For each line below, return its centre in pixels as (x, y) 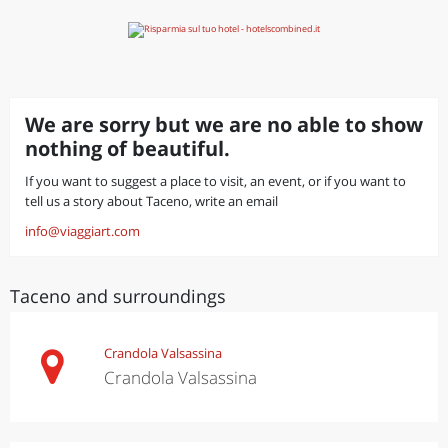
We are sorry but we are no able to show (224, 124)
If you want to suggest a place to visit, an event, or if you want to (215, 181)
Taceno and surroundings (118, 296)
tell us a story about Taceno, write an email (151, 201)
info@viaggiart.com (82, 231)
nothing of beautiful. (127, 148)
